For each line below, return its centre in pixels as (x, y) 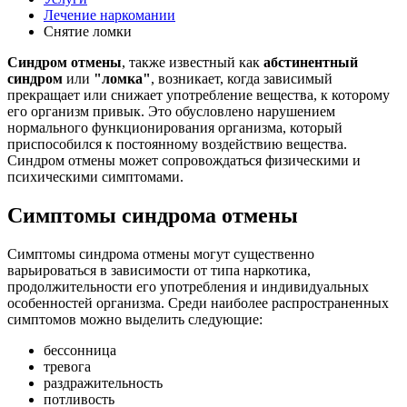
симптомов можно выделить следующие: (135, 319)
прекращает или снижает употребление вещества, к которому (199, 94)
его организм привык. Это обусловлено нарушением (171, 111)
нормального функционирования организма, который (175, 127)
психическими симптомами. (95, 176)
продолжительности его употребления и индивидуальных (188, 286)
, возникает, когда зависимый (242, 78)
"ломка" (122, 78)
